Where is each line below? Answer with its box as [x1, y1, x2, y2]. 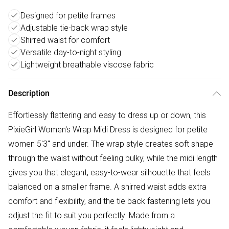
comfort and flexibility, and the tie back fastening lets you [8, 196, 210, 206]
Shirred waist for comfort [20, 35, 110, 45]
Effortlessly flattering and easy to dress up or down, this [8, 110, 206, 120]
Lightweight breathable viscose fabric [20, 59, 154, 70]
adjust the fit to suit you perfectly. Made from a [8, 210, 175, 220]
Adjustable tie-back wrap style [20, 22, 128, 33]
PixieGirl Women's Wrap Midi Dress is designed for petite [8, 124, 208, 134]
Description [8, 88, 50, 98]
